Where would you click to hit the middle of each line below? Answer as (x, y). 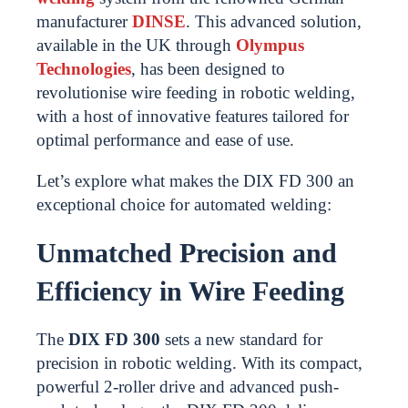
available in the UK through (136, 45)
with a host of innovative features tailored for (193, 116)
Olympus (270, 45)
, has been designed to (208, 69)
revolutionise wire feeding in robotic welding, (196, 92)
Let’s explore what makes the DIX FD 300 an (195, 181)
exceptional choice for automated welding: (184, 204)
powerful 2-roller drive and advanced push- (188, 387)
